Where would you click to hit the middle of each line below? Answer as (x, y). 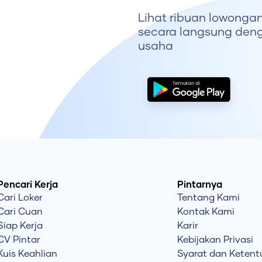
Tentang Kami (208, 198)
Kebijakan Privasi (215, 240)
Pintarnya (200, 185)
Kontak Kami (206, 212)
